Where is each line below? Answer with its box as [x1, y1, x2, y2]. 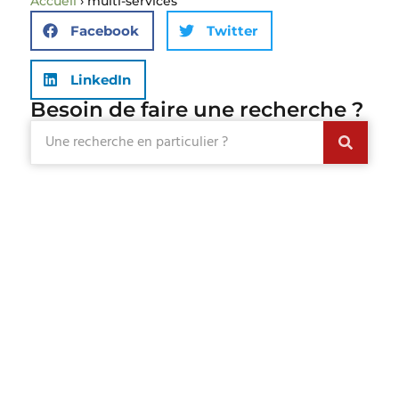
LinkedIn [69, 70, 131, 88]
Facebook [69, 21, 139, 39]
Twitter [206, 21, 257, 39]
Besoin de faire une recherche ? [29, 97, 363, 123]
